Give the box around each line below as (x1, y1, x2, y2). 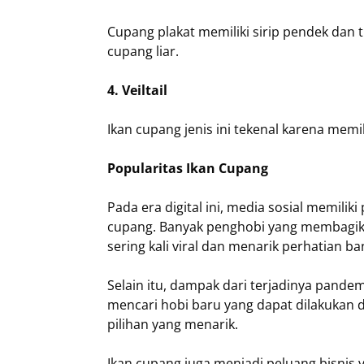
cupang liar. (107, 42, 179, 61)
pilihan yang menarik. (107, 315, 238, 334)
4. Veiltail (107, 81, 167, 100)
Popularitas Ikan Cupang (107, 159, 268, 178)
